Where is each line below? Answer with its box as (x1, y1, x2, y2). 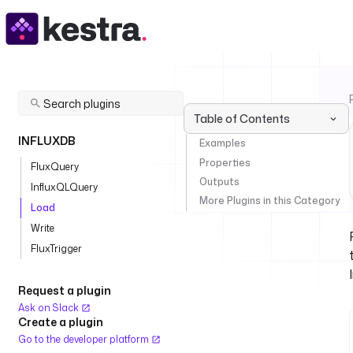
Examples (199, 136, 246, 150)
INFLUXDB (18, 133, 76, 148)
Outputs (199, 174, 240, 188)
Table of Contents (194, 111, 290, 126)
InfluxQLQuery (31, 180, 98, 194)
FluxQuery (31, 160, 79, 173)
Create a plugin (18, 314, 103, 329)
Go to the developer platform (18, 333, 151, 346)
